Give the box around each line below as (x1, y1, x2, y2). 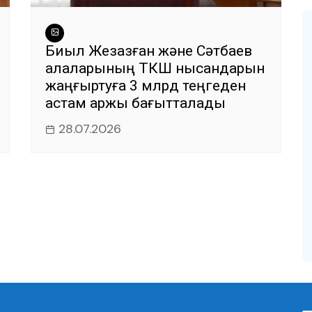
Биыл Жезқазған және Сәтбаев (45, 42, 252, 60)
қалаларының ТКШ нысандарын (45, 60, 265, 77)
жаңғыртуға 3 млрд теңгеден (45, 77, 246, 95)
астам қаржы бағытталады (45, 95, 226, 112)
